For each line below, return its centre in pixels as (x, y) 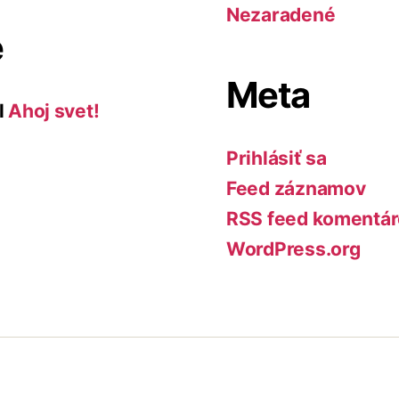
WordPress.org (293, 248)
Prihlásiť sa (277, 158)
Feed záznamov (296, 188)
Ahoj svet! (54, 110)
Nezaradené (281, 14)
